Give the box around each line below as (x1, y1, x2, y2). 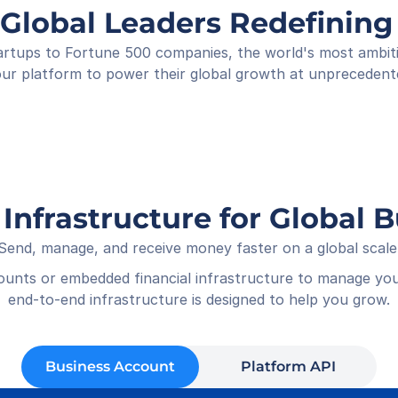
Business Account (45, 358, 175, 375)
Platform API (240, 358, 336, 375)
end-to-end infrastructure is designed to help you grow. (8, 291, 390, 308)
